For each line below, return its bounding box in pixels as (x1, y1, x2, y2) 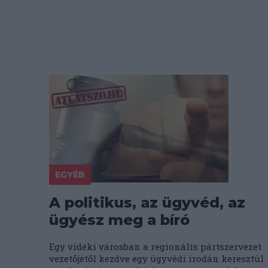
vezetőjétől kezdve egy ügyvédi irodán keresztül (49, 252, 264, 264)
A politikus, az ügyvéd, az (49, 194, 245, 211)
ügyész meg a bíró (49, 211, 190, 229)
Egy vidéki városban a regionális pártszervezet (49, 240, 261, 252)
